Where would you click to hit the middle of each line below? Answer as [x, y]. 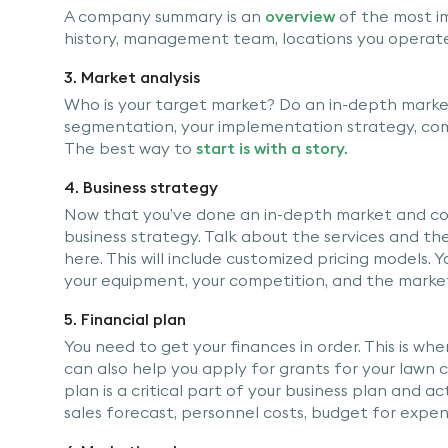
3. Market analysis [132, 76]
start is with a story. [272, 147]
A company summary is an [164, 15]
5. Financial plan [125, 318]
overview [300, 15]
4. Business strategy [141, 186]
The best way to [130, 147]
